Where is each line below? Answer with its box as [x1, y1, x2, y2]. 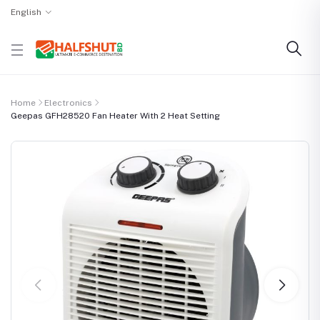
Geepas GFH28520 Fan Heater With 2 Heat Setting [11, 111, 220, 121]
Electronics [44, 98, 92, 108]
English [11, 7, 41, 17]
